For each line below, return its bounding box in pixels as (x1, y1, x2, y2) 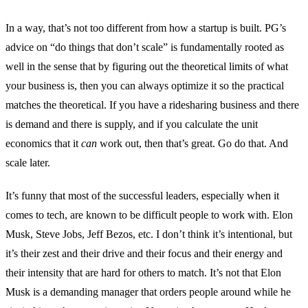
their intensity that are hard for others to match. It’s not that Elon (5, 266, 281, 278)
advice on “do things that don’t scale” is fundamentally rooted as (5, 41, 284, 53)
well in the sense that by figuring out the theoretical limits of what (5, 60, 288, 72)
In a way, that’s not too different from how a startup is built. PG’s (5, 21, 286, 34)
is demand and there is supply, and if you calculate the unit (5, 118, 258, 130)
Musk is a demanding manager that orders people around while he (5, 285, 291, 298)
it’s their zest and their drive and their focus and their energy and (5, 247, 283, 259)
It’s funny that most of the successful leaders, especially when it (5, 189, 279, 201)
